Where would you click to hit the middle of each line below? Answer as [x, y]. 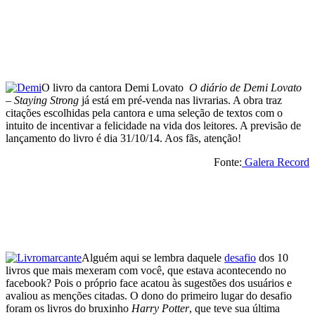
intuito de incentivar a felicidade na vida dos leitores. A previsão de [153, 125]
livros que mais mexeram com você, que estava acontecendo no [146, 270]
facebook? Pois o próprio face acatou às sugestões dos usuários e [149, 283]
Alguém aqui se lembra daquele [153, 257]
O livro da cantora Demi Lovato [115, 87]
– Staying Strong [42, 100]
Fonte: [228, 162]
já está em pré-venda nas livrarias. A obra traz [180, 100]
